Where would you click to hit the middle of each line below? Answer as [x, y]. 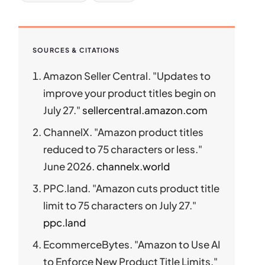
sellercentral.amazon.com [145, 110]
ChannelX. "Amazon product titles [124, 132]
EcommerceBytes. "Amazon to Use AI [132, 244]
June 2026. [70, 166]
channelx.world [133, 166]
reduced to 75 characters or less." [123, 149]
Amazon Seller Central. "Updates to [127, 75]
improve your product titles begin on [130, 93]
